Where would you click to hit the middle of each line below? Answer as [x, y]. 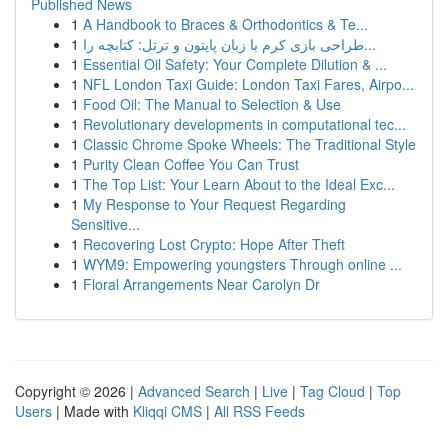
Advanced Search [194, 391]
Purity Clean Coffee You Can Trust [191, 164]
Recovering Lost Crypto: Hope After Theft [214, 244]
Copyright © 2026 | [76, 391]
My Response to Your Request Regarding [214, 204]
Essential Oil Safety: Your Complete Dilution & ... [235, 64]
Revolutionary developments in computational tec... [244, 124]
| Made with [92, 411]
